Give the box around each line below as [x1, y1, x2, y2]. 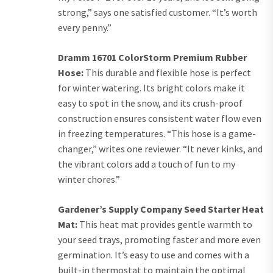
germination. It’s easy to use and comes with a [58, 249, 249, 261]
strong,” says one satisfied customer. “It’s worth [58, 6, 257, 19]
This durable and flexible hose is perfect [83, 66, 251, 79]
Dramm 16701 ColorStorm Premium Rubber [58, 51, 247, 64]
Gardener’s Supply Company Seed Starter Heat [58, 203, 264, 216]
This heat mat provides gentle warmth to [77, 218, 252, 231]
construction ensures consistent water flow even [58, 112, 261, 125]
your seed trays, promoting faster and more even [58, 233, 261, 246]
